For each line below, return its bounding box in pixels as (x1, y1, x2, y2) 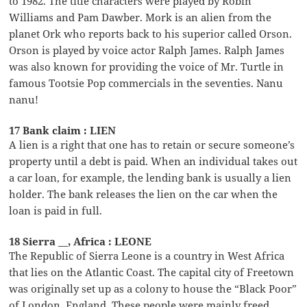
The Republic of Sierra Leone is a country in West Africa (9, 248, 285, 262)
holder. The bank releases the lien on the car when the (9, 186, 278, 201)
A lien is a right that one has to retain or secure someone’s (9, 137, 295, 151)
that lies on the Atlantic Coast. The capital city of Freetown (9, 265, 295, 279)
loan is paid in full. (9, 203, 103, 217)
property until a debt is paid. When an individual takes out (9, 153, 298, 168)
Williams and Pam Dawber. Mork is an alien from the (9, 10, 272, 24)
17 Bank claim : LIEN (9, 123, 116, 137)
